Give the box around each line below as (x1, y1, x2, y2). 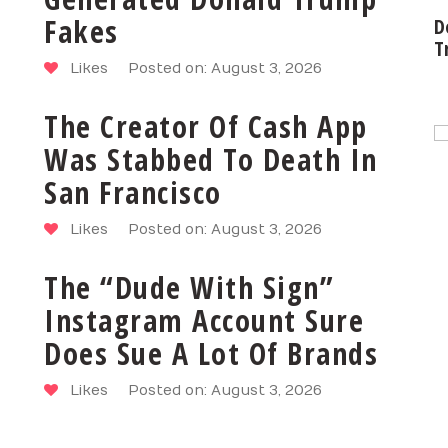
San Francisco (44, 171, 222, 213)
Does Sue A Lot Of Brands (44, 332, 378, 374)
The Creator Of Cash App (44, 105, 368, 147)
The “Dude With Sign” (44, 266, 334, 308)
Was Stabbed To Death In (44, 138, 378, 180)
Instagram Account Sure (44, 299, 364, 341)
